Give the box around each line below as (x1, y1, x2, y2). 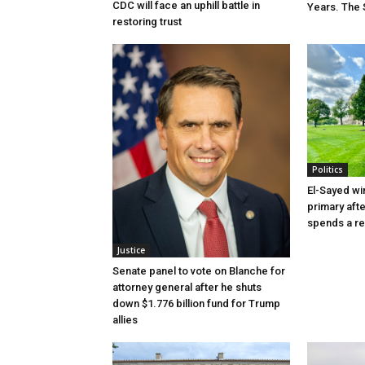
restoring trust (112, 15, 182, 28)
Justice (117, 244, 145, 257)
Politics (312, 164, 343, 176)
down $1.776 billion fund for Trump (112, 297, 280, 310)
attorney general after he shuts (112, 281, 262, 294)
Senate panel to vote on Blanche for (112, 265, 285, 278)
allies (112, 314, 138, 327)
